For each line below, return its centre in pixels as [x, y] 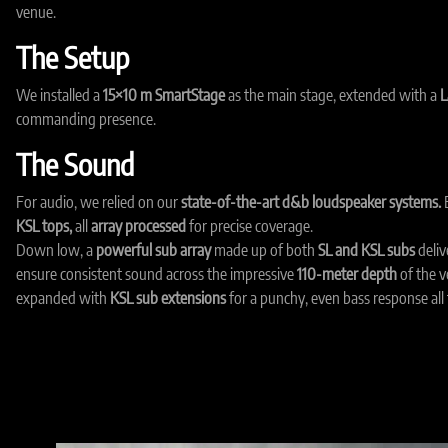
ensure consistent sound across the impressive [156, 274]
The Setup [72, 57]
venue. [36, 12]
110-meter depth [347, 274]
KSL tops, [44, 226]
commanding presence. [86, 119]
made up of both [264, 250]
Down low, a [56, 250]
